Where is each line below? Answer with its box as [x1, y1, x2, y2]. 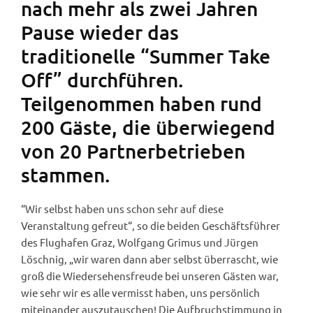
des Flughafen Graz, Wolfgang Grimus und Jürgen [21, 235, 259, 249]
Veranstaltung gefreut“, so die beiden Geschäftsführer [21, 218, 280, 232]
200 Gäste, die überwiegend [21, 115, 275, 139]
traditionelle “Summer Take [21, 43, 270, 68]
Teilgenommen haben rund [21, 91, 262, 115]
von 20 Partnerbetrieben [21, 138, 245, 163]
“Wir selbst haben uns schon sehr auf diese [21, 201, 224, 215]
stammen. [21, 162, 110, 187]
